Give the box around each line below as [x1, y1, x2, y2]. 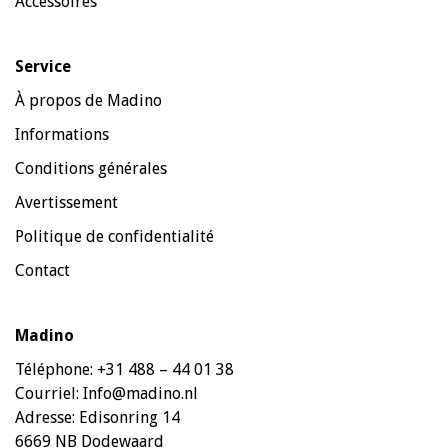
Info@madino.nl [83, 383, 198, 403]
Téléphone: [15, 359, 97, 379]
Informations [15, 124, 109, 144]
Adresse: [15, 407, 79, 427]
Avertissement [15, 192, 118, 212]
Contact [15, 260, 70, 280]
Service [15, 56, 71, 76]
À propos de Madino [15, 90, 162, 110]
